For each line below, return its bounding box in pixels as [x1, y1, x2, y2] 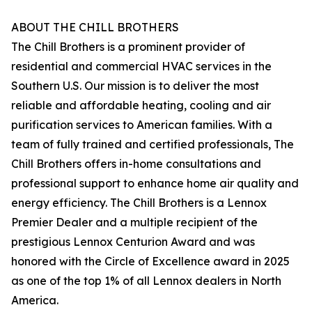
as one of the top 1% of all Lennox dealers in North [11, 274, 281, 288]
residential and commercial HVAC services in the [11, 59, 272, 74]
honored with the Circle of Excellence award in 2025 [11, 254, 290, 269]
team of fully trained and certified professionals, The [11, 137, 294, 152]
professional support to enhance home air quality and [11, 176, 299, 191]
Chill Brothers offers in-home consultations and [11, 157, 261, 171]
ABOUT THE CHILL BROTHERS [11, 20, 179, 35]
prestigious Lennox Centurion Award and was [11, 235, 255, 249]
